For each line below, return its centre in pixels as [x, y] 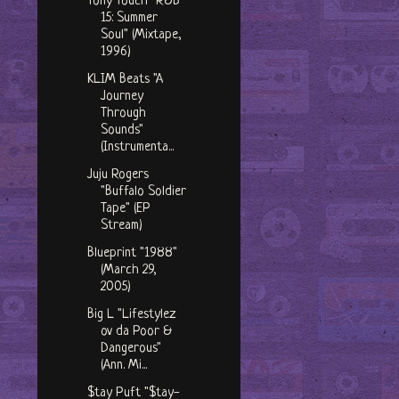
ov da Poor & [136, 332]
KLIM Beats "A [125, 80]
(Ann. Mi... [123, 366]
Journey [122, 97]
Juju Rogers [118, 175]
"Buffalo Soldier [143, 192]
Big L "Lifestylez [131, 315]
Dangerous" [130, 349]
